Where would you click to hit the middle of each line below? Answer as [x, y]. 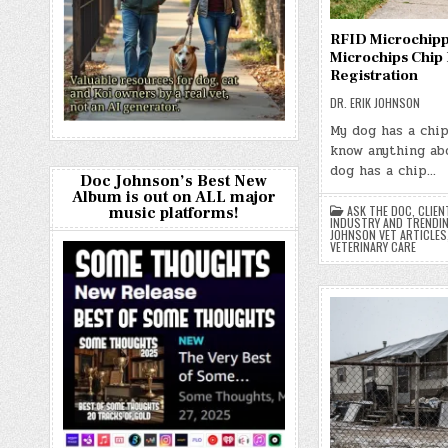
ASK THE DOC [379, 210]
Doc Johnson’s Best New [174, 181]
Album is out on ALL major [173, 197]
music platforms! [173, 213]
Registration [373, 75]
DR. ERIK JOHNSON [374, 102]
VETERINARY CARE [372, 246]
